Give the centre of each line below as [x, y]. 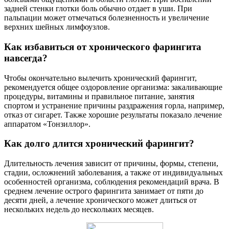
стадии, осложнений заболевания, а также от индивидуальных [113, 173]
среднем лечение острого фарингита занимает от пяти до [104, 191]
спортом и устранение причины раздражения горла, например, [114, 105]
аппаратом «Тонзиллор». [47, 124]
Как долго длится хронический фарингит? [99, 144]
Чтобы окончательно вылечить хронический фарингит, [100, 78]
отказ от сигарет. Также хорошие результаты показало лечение [113, 114]
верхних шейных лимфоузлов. [57, 27]
